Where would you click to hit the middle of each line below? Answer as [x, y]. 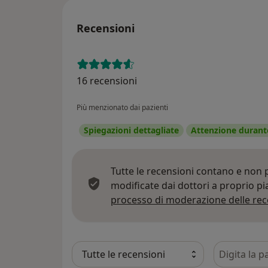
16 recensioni [107, 81]
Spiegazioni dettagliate [131, 130]
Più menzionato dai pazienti [122, 108]
